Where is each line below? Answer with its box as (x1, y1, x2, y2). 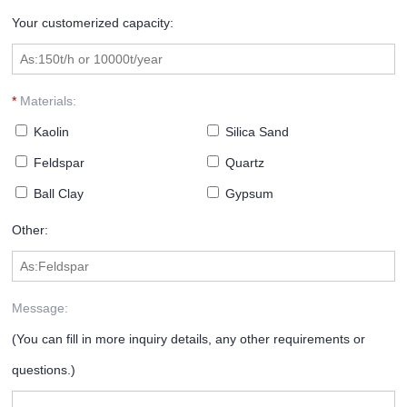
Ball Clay (30, 186, 84, 202)
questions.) (12, 362, 76, 378)
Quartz (221, 155, 264, 171)
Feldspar (30, 155, 85, 171)
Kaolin (30, 124, 70, 140)
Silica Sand (221, 124, 289, 140)
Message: (12, 301, 69, 316)
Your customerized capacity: (12, 15, 174, 31)
